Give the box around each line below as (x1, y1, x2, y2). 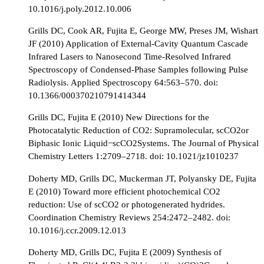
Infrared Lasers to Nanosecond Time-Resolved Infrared (28, 51, 231, 62)
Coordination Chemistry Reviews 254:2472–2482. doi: (28, 212, 230, 222)
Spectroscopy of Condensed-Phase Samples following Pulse (28, 64, 248, 75)
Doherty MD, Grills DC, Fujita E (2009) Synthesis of (28, 246, 222, 257)
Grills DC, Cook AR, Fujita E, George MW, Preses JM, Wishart (28, 25, 258, 36)
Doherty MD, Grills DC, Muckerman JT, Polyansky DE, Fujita (28, 173, 256, 183)
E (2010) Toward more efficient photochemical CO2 (28, 186, 220, 196)
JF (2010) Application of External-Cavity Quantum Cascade (28, 38, 248, 49)
